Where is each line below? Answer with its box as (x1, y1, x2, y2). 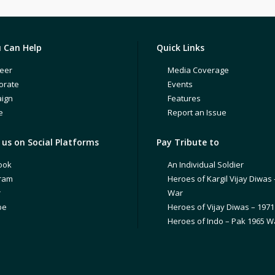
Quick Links (157, 42, 204, 53)
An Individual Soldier (168, 159, 244, 170)
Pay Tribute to (157, 136, 219, 148)
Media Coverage (168, 64, 229, 76)
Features (168, 93, 201, 104)
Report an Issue (168, 107, 227, 118)
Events (168, 79, 193, 90)
